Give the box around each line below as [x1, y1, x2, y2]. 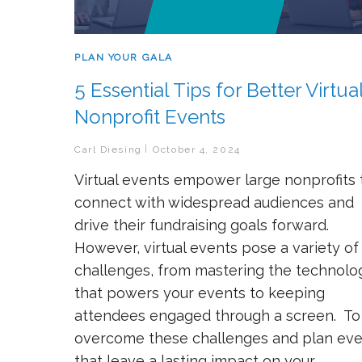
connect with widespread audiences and [74, 193, 354, 211]
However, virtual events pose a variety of [74, 238, 359, 256]
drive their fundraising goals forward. [74, 216, 329, 234]
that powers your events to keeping [74, 284, 325, 301]
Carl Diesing [74, 143, 142, 155]
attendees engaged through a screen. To [74, 306, 360, 324]
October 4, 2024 [153, 143, 241, 155]
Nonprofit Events [74, 104, 225, 128]
